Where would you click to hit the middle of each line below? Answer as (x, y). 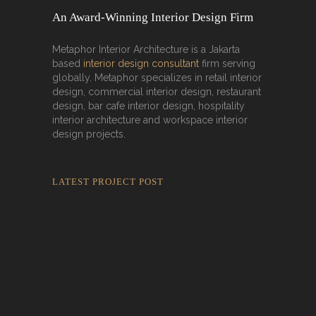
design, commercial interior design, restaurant (157, 91)
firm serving (227, 63)
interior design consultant (141, 63)
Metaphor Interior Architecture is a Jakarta (146, 49)
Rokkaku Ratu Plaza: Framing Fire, (139, 248)
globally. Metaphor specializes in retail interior (157, 77)
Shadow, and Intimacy (107, 264)
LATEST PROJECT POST (108, 181)
